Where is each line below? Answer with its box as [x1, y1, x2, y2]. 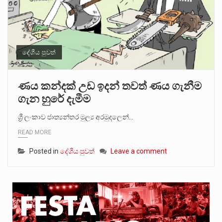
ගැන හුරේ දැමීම [18, 93, 91, 106]
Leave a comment [111, 147, 167, 155]
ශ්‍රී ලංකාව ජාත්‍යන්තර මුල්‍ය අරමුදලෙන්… [18, 113, 133, 121]
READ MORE [18, 128, 52, 136]
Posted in [29, 147, 60, 155]
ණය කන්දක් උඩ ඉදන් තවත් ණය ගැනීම [18, 80, 202, 93]
